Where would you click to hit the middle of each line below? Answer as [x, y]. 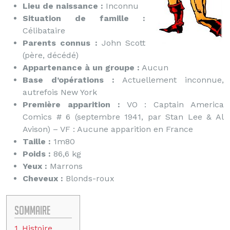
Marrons [65, 166]
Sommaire [32, 210]
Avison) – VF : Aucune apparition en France [108, 129]
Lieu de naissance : [63, 6]
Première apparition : [71, 104]
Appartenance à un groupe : [81, 68]
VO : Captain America [172, 104]
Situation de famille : [84, 18]
